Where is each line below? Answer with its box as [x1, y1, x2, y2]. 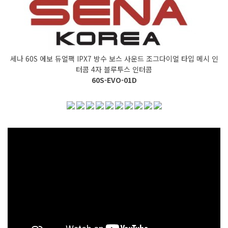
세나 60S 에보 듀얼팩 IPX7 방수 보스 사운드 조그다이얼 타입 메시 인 [10, 53, 218, 64]
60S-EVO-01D [91, 74, 137, 85]
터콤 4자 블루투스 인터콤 [76, 64, 152, 74]
